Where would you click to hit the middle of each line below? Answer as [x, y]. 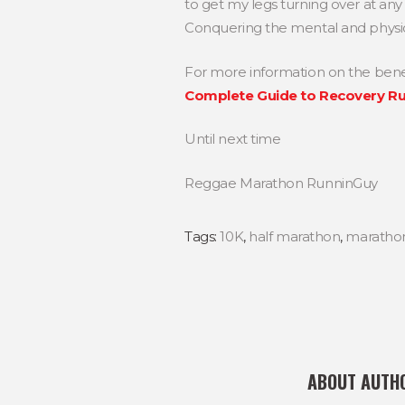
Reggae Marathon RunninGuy [281, 183]
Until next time [233, 139]
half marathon [295, 236]
